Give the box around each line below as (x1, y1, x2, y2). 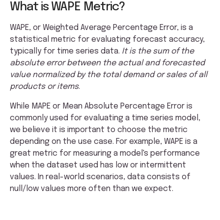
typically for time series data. (10, 47, 122, 56)
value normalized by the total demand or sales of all (10, 71, 207, 80)
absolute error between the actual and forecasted (10, 59, 205, 68)
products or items (10, 82, 79, 91)
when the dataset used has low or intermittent (10, 161, 186, 170)
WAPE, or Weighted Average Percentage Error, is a (10, 24, 193, 32)
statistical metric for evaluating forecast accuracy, (10, 35, 205, 44)
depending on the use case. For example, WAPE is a (10, 137, 197, 146)
